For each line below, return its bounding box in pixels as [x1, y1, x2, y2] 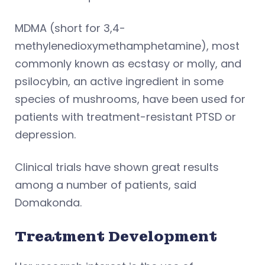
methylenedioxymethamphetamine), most [15, 38, 240, 53]
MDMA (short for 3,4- [15, 20, 125, 35]
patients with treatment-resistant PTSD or [15, 109, 236, 124]
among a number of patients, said [15, 177, 196, 192]
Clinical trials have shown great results [15, 159, 219, 174]
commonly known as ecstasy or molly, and [15, 56, 241, 71]
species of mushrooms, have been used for [15, 91, 245, 106]
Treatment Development [15, 227, 217, 245]
